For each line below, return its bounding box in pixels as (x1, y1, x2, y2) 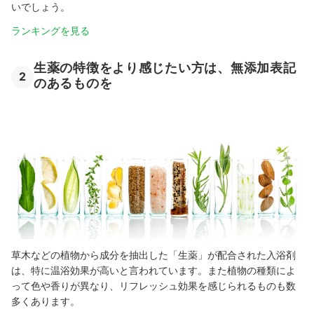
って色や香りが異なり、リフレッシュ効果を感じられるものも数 (11, 280, 296, 292)
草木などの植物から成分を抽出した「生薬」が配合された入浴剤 (11, 249, 296, 261)
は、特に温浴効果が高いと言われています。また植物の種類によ (11, 264, 296, 276)
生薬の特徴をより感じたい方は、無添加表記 (34, 60, 296, 75)
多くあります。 (11, 295, 80, 307)
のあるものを (34, 76, 113, 91)
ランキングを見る (11, 25, 90, 36)
